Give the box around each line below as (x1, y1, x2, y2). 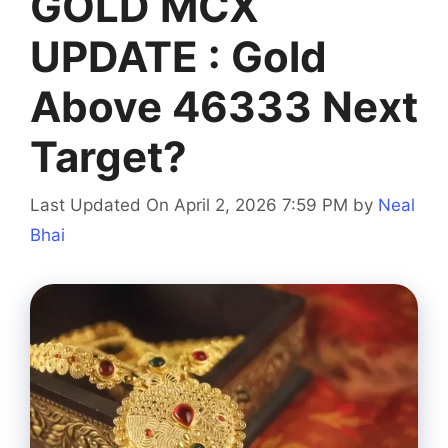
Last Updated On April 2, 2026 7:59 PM (30, 195, 348, 216)
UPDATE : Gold (30, 30, 327, 82)
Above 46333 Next (30, 80, 418, 132)
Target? (30, 130, 187, 182)
